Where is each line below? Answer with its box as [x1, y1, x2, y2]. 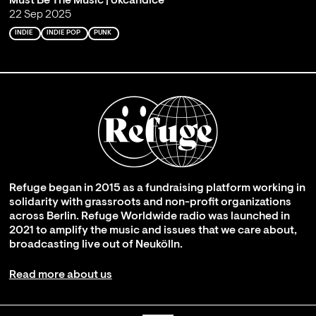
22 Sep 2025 [8, 9, 71, 21]
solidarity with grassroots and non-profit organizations [8, 197, 291, 209]
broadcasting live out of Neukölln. [8, 239, 183, 251]
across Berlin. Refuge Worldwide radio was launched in [8, 211, 290, 223]
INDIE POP [46, 30, 80, 37]
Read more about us [8, 269, 112, 281]
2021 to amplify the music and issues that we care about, [8, 225, 297, 237]
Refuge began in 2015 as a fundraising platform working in [8, 183, 305, 195]
